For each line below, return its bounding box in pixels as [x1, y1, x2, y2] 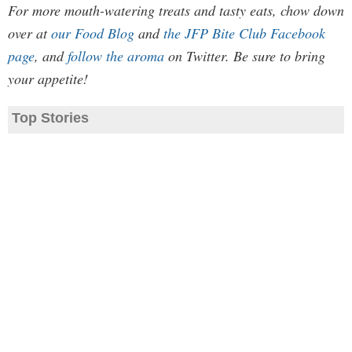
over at [8, 24, 51, 42]
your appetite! [8, 69, 88, 88]
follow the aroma [68, 46, 164, 65]
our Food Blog [51, 24, 134, 42]
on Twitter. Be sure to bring [164, 46, 325, 65]
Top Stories [12, 110, 89, 126]
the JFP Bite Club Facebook [163, 24, 325, 42]
